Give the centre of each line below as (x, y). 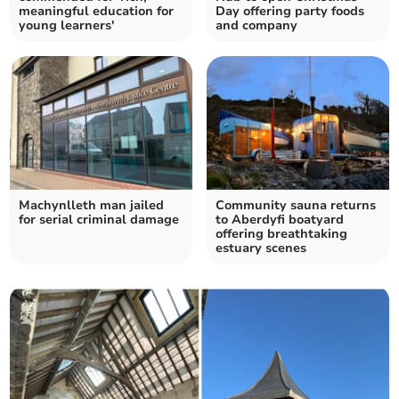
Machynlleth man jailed (92, 205)
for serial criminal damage (99, 219)
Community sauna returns (296, 205)
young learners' (67, 25)
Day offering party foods (290, 11)
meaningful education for (97, 11)
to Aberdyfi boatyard (280, 219)
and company (256, 25)
